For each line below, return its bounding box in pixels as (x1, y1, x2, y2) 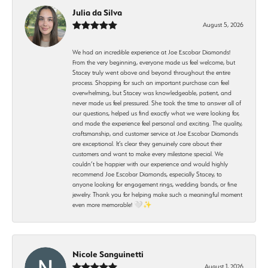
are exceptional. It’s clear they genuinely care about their (72, 139, 222, 147)
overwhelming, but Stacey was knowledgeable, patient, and (72, 89, 232, 96)
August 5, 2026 (203, 20, 243, 28)
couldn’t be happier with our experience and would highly (72, 160, 228, 167)
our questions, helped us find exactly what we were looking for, (72, 109, 239, 117)
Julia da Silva (72, 7, 122, 18)
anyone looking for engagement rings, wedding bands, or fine (72, 180, 237, 188)
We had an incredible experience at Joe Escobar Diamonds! (72, 48, 230, 56)
